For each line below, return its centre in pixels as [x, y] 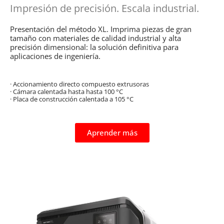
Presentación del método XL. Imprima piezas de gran [101, 29]
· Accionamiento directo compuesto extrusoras [79, 84]
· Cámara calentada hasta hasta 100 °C [66, 91]
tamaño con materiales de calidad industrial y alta [95, 38]
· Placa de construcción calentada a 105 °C [72, 99]
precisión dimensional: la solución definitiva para [94, 47]
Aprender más [112, 132]
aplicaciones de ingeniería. [55, 56]
